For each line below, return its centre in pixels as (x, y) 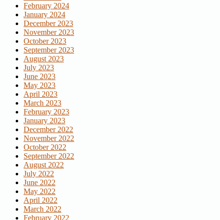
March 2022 (42, 209)
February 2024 (46, 6)
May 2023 (40, 85)
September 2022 (49, 156)
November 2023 (49, 32)
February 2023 (46, 112)
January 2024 (44, 15)
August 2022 (44, 165)
